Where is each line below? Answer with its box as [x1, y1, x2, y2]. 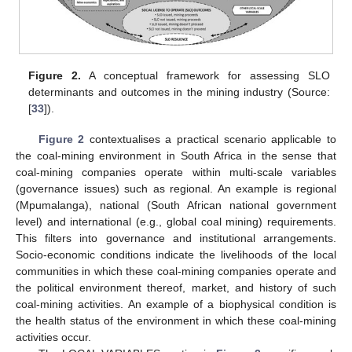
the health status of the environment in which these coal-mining [16, 313, 336, 327]
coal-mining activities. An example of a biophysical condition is [16, 297, 336, 310]
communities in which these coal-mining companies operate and [16, 264, 336, 277]
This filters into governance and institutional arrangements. [16, 231, 336, 244]
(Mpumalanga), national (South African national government [16, 198, 336, 211]
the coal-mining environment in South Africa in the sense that [16, 148, 336, 162]
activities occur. [16, 330, 91, 343]
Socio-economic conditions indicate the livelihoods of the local [16, 247, 336, 261]
